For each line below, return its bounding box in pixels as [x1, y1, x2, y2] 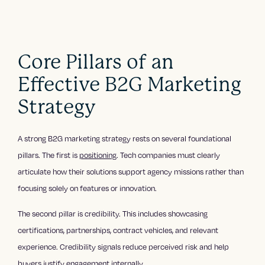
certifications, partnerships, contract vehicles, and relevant [18, 224, 219, 235]
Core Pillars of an [18, 50, 174, 73]
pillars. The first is [18, 149, 80, 160]
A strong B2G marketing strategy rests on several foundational [18, 132, 232, 144]
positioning [79, 149, 117, 160]
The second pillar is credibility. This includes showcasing [18, 208, 208, 219]
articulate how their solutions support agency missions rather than [18, 166, 244, 177]
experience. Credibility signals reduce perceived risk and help [18, 241, 230, 252]
